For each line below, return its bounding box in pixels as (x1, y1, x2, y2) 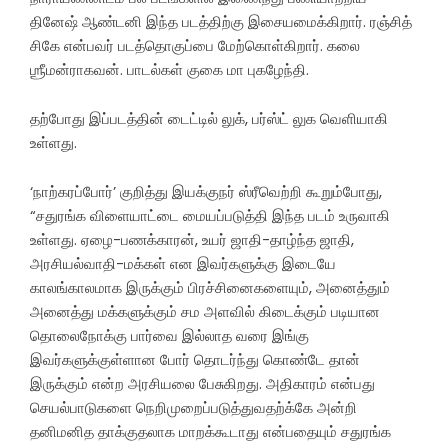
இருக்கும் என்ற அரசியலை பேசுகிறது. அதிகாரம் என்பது (30, 372, 375, 394)
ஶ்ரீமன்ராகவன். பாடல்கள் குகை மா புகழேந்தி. (30, 58, 309, 80)
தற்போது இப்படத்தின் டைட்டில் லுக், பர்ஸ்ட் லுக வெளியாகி (30, 107, 388, 129)
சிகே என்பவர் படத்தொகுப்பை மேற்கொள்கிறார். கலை (30, 34, 360, 56)
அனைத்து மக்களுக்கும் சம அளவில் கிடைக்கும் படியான (30, 300, 380, 322)
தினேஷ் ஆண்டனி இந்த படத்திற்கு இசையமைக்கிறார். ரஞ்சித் (30, 10, 412, 32)
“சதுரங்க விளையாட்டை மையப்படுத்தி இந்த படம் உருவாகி (30, 204, 390, 226)
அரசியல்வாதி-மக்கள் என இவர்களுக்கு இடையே (30, 252, 336, 274)
